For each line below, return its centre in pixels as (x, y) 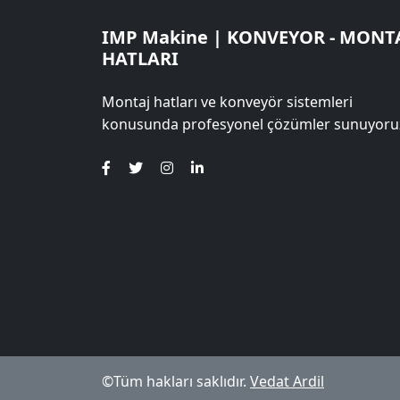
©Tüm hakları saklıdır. (176, 381)
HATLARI (140, 58)
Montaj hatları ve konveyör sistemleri (227, 102)
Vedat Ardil (287, 381)
